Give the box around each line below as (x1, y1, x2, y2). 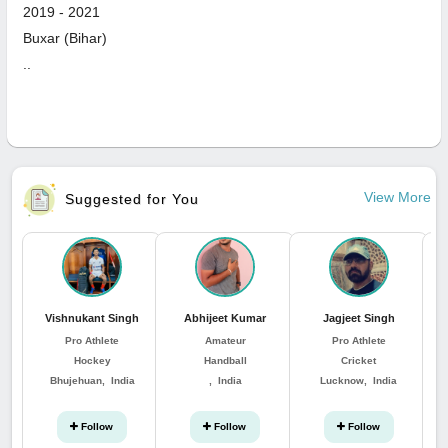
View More (363, 189, 431, 206)
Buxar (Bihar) (23, 29, 107, 46)
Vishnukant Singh (45, 311, 140, 324)
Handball (203, 354, 247, 366)
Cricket (341, 354, 377, 366)
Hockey (73, 354, 111, 366)
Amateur (204, 334, 246, 346)
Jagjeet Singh (322, 311, 395, 324)
